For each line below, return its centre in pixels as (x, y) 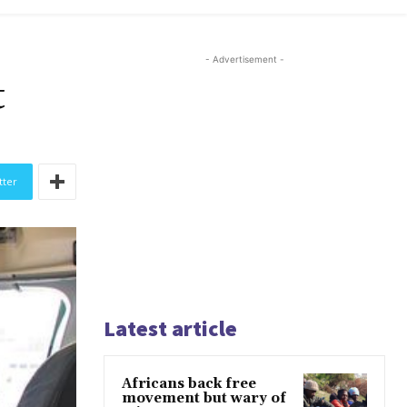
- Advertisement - (244, 60)
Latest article (170, 329)
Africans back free (189, 384)
